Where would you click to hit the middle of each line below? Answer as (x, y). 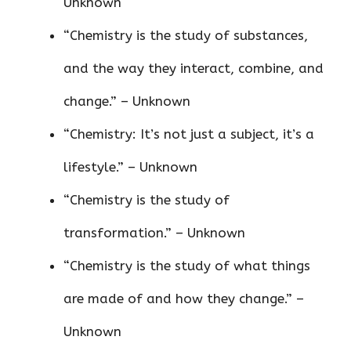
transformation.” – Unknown (154, 233)
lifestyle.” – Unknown (130, 167)
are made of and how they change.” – (184, 299)
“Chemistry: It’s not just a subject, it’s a (189, 134)
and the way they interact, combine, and (194, 69)
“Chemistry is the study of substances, (186, 36)
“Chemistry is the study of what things (187, 266)
